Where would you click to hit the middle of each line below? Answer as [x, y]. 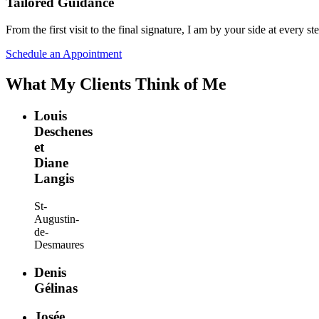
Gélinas [56, 288]
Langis [54, 179]
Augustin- [57, 219]
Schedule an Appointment [64, 54]
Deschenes [63, 132]
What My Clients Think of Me [116, 84]
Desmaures [59, 244]
